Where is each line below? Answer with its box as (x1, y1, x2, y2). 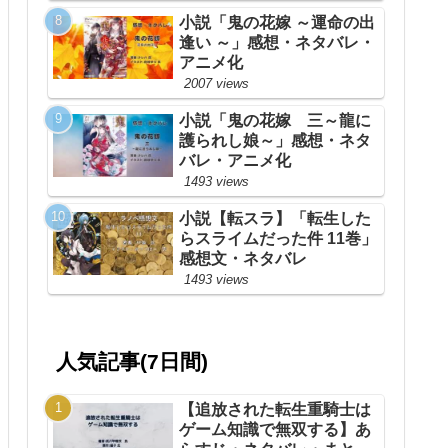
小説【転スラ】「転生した (179, 210, 371, 228)
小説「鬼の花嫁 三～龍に (179, 112, 371, 130)
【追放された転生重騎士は (179, 400, 371, 418)
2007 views (184, 76, 249, 92)
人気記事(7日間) (56, 350, 209, 374)
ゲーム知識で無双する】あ (179, 420, 371, 438)
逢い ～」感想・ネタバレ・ (179, 34, 375, 52)
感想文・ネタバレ (179, 250, 307, 268)
